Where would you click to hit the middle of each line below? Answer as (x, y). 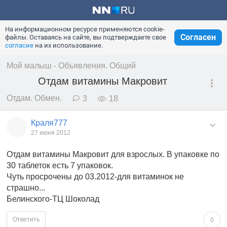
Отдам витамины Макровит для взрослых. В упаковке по (113, 154)
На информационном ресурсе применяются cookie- (85, 29)
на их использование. (68, 45)
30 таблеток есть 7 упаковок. (60, 165)
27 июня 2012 (51, 133)
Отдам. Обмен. (34, 98)
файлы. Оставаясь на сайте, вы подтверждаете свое (86, 37)
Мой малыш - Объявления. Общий (71, 66)
